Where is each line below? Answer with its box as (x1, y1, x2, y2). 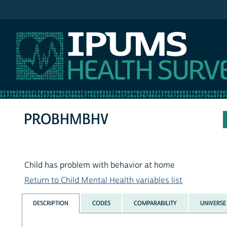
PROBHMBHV (24, 110, 109, 129)
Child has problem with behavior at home (24, 160, 175, 171)
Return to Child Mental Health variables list (24, 175, 182, 186)
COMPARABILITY (133, 199, 177, 207)
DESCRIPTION (33, 199, 69, 207)
